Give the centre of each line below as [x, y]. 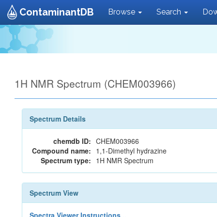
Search [170, 12]
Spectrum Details [58, 119]
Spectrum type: [66, 160]
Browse [123, 12]
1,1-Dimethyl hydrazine [131, 151]
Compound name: [62, 151]
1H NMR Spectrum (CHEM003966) [95, 83]
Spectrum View [54, 193]
